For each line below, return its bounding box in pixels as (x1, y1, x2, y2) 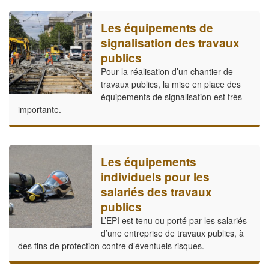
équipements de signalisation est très (100, 91, 242, 103)
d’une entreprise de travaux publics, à (100, 227, 244, 240)
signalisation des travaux (100, 35, 240, 52)
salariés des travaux (100, 184, 212, 201)
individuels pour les (100, 169, 210, 186)
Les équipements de (100, 20, 213, 37)
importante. (18, 103, 61, 116)
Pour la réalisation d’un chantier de (100, 65, 233, 78)
